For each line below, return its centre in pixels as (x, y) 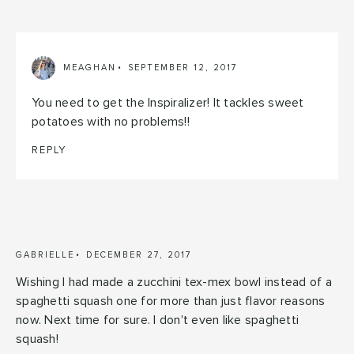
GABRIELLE (45, 254)
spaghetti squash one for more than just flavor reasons (171, 301)
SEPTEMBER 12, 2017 (183, 68)
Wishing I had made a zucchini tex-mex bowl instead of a (174, 282)
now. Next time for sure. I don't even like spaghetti (157, 320)
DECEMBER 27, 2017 (139, 254)
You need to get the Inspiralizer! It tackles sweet (168, 102)
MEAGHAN (90, 68)
